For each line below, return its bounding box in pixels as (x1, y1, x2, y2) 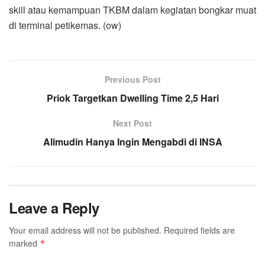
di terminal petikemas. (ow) (9, 18, 121, 32)
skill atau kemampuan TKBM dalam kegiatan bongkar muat (9, 2, 256, 17)
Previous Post (104, 73, 161, 85)
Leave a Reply (9, 197, 99, 218)
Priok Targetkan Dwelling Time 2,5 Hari (46, 91, 219, 105)
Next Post (113, 117, 152, 129)
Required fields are (164, 224, 235, 236)
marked (9, 237, 40, 249)
